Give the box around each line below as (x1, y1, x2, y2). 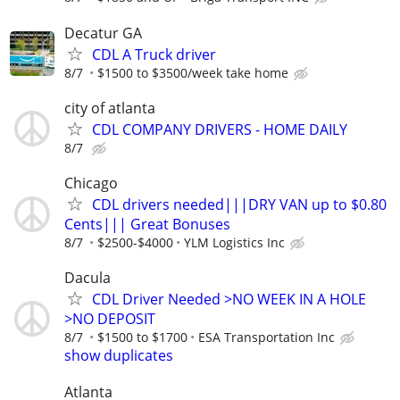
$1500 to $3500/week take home (97, 63, 288, 81)
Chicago (64, 173, 118, 193)
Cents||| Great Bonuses (64, 214, 230, 234)
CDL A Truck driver (92, 44, 216, 64)
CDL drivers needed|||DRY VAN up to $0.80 (92, 195, 387, 214)
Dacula (64, 268, 111, 288)
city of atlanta (64, 97, 155, 118)
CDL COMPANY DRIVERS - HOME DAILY (92, 119, 347, 139)
